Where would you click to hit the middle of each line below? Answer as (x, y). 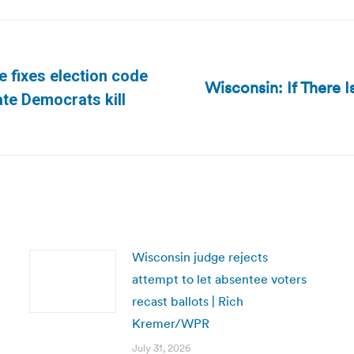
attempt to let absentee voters (219, 279)
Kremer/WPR (170, 323)
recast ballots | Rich (187, 301)
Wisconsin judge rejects (200, 257)
